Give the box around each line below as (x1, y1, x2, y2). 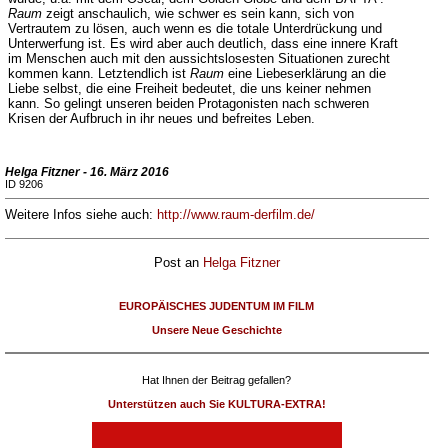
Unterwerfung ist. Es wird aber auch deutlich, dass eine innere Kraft (7, 36, 398, 51)
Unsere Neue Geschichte (151, 324, 282, 336)
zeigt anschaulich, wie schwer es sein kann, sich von (41, 6, 354, 21)
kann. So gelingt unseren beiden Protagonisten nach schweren (7, 96, 369, 111)
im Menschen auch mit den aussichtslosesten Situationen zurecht (7, 51, 390, 66)
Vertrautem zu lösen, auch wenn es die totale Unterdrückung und (7, 21, 382, 36)
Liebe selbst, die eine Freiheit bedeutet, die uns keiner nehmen (7, 81, 371, 96)
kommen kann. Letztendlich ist (7, 66, 190, 81)
